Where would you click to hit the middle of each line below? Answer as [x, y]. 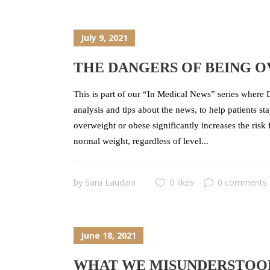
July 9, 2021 [104, 37]
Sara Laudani [110, 182]
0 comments [242, 182]
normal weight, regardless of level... [141, 141]
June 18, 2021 [108, 235]
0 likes [182, 182]
